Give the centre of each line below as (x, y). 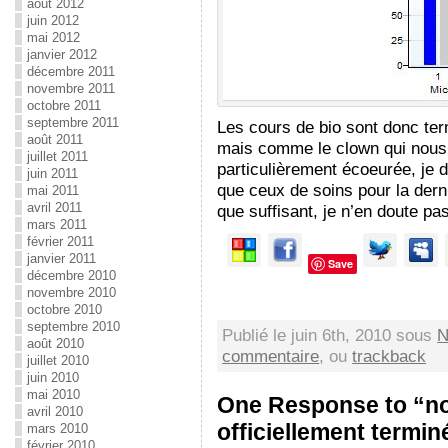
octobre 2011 (64, 105)
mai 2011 (53, 190)
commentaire (271, 356)
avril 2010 (55, 411)
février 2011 (60, 241)
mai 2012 (53, 37)
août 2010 (55, 343)
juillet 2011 (57, 156)
